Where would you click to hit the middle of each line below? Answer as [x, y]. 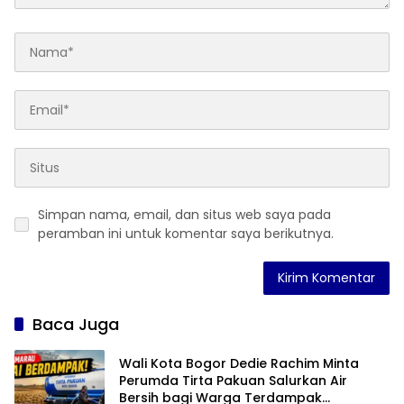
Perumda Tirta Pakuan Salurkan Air [233, 380]
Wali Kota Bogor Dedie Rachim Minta [239, 363]
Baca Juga [76, 325]
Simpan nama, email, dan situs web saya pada [184, 215]
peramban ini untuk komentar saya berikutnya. [186, 234]
